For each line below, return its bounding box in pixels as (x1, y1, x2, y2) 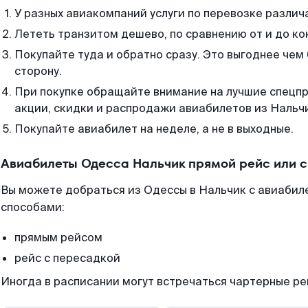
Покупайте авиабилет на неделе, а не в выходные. (14, 122, 294, 136)
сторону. (14, 64, 62, 78)
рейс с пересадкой (14, 251, 120, 265)
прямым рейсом (14, 230, 102, 245)
